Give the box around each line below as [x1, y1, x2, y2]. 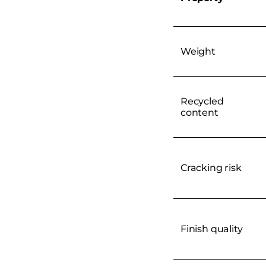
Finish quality [180, 223, 243, 235]
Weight [180, 45, 216, 57]
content [180, 106, 218, 118]
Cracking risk [180, 161, 242, 173]
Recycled [180, 95, 224, 107]
